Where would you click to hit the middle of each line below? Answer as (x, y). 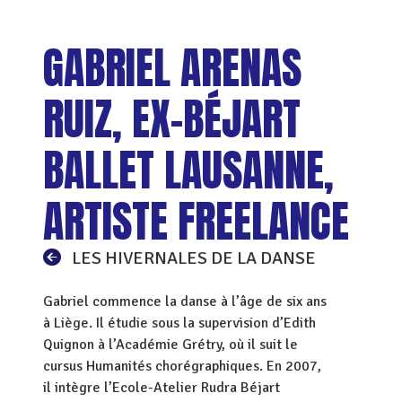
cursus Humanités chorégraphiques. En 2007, (182, 366)
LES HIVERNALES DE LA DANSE (192, 258)
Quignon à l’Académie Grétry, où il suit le (170, 345)
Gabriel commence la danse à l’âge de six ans (185, 301)
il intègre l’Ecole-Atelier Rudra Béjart (162, 388)
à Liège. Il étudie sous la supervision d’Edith (179, 323)
